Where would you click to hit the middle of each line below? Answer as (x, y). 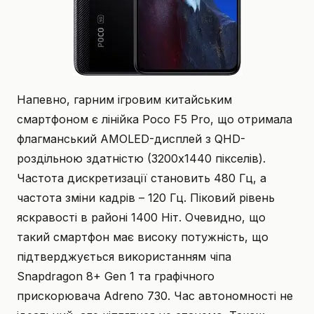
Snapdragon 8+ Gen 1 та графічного (116, 276)
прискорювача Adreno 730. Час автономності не (155, 295)
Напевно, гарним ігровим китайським (124, 99)
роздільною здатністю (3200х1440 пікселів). (141, 158)
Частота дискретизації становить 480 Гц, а (142, 178)
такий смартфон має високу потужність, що (143, 237)
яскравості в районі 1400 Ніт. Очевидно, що (141, 217)
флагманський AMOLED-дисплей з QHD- (131, 138)
